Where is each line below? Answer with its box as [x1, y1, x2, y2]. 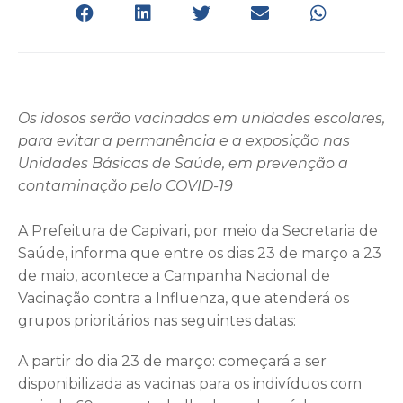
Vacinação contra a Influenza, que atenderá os [18, 289, 349, 307]
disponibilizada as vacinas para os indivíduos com [18, 374, 362, 392]
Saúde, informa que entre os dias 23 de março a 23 [18, 244, 381, 262]
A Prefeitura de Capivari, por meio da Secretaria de [18, 221, 378, 239]
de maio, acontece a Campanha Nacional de [18, 266, 330, 284]
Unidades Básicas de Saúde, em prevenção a [18, 154, 348, 172]
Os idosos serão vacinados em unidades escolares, [18, 109, 385, 127]
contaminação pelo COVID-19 [18, 176, 233, 194]
